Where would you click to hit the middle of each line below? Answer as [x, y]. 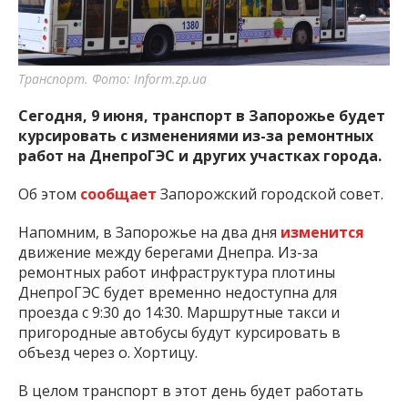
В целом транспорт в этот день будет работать [191, 390]
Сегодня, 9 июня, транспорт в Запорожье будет [202, 115]
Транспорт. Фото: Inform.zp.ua [112, 78]
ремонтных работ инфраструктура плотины [177, 272]
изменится [322, 232]
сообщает [118, 194]
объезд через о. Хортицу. [108, 352]
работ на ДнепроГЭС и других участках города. [200, 155]
